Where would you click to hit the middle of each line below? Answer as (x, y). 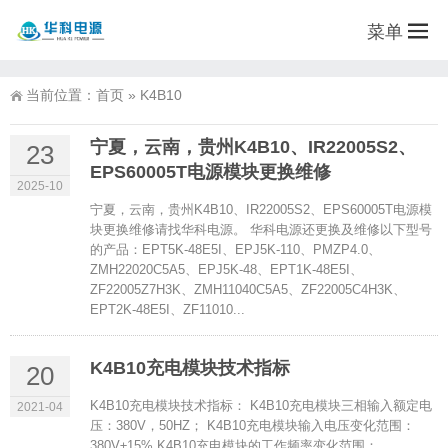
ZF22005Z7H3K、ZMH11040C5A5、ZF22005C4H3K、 (248, 289)
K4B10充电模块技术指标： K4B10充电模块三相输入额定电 (261, 405)
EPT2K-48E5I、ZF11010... (167, 309)
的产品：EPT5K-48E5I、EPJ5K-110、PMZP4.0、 (235, 249)
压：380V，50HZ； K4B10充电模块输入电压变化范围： (252, 425)
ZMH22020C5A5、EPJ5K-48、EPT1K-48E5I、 (226, 269)
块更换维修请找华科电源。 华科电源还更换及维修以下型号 (261, 229)
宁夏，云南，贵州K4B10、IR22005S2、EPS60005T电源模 (261, 209)
